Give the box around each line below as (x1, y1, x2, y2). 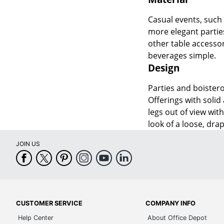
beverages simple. (147, 49, 216, 61)
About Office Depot (147, 213, 207, 221)
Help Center (18, 213, 53, 221)
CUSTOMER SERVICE (16, 199, 82, 207)
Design (147, 61, 179, 74)
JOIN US (16, 139, 40, 147)
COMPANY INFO (145, 199, 196, 207)
